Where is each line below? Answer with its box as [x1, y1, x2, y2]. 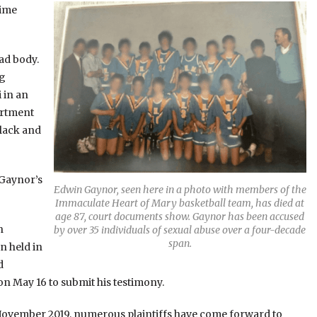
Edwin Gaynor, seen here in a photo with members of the [53, 183, 306, 196]
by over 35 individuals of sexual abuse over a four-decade [54, 223, 306, 236]
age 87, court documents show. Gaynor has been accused [55, 209, 305, 223]
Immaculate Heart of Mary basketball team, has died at [55, 196, 305, 209]
